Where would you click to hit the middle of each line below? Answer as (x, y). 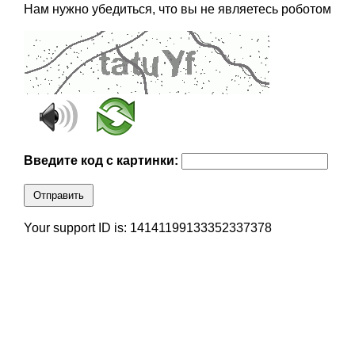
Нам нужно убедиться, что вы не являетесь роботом (177, 10)
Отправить (58, 196)
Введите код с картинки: (102, 161)
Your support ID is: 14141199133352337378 (147, 228)
